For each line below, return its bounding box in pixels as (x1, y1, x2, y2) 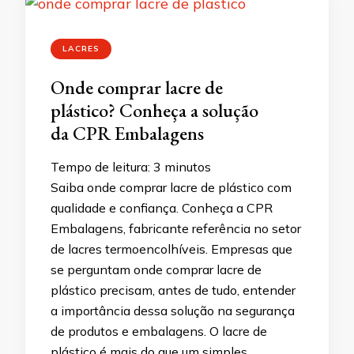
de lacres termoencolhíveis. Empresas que (51, 241, 292, 258)
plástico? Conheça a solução (51, 98, 258, 123)
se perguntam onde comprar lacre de (51, 262, 262, 278)
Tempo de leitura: (51, 159, 153, 175)
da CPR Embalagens (51, 121, 204, 146)
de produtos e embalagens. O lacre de (51, 323, 267, 340)
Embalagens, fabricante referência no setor (51, 220, 301, 237)
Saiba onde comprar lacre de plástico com (51, 179, 292, 196)
